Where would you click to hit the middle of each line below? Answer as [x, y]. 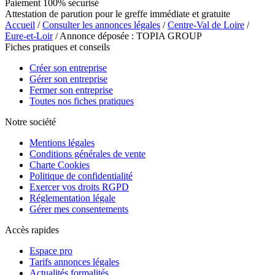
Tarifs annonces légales [74, 261]
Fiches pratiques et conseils [57, 47]
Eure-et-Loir [29, 36]
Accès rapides [32, 230]
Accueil [20, 25]
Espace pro [51, 250]
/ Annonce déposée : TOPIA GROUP [127, 36]
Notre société [30, 122]
